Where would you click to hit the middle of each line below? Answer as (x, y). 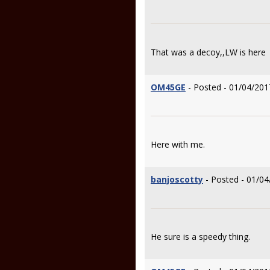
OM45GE (168, 87)
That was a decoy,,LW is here (208, 52)
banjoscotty (177, 179)
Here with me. (179, 144)
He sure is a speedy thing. (200, 237)
